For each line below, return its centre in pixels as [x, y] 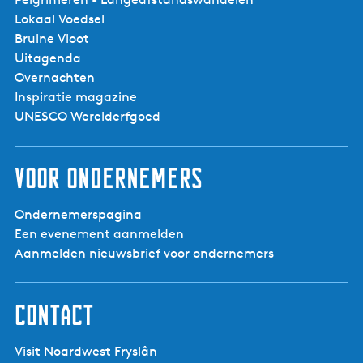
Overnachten [55, 77]
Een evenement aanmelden [99, 234]
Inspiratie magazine [76, 97]
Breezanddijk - [181, 59]
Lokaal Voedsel [60, 19]
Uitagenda [48, 58]
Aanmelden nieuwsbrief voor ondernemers [144, 253]
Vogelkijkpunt [181, 93]
